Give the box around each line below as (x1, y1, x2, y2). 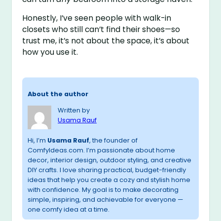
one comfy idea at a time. (28, 204, 110, 214)
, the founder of (89, 135, 138, 145)
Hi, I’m (28, 135, 48, 145)
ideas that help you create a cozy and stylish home (28, 175, 191, 184)
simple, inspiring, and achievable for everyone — (28, 194, 184, 204)
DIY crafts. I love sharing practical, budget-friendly (28, 165, 186, 175)
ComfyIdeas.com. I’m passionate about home (28, 145, 176, 155)
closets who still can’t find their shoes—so (22, 24, 181, 35)
